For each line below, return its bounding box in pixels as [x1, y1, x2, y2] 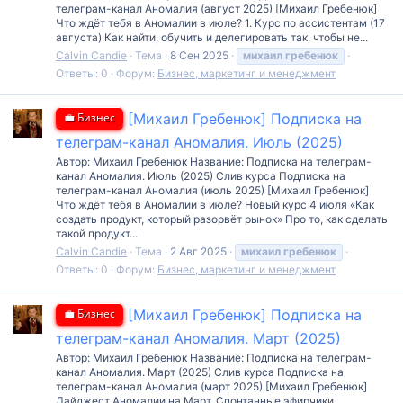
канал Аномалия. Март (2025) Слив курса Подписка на [56, 364, 344, 379]
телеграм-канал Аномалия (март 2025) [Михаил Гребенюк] [56, 379, 367, 393]
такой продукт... [56, 226, 138, 240]
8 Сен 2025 [170, 49, 228, 63]
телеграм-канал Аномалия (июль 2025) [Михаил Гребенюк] [56, 183, 369, 197]
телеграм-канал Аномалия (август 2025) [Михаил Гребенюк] [56, 2, 377, 16]
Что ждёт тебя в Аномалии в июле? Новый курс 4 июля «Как [56, 197, 374, 211]
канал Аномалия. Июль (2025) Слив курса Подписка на [56, 168, 345, 183]
